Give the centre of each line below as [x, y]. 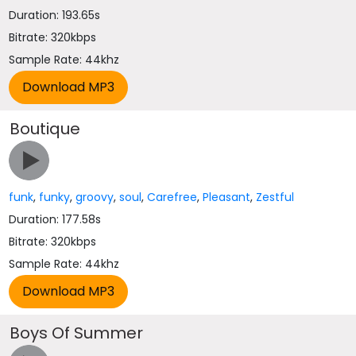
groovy [95, 197]
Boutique [45, 129]
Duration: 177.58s [55, 219]
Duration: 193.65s [55, 15]
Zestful [275, 197]
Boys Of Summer [77, 333]
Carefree [172, 197]
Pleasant [227, 197]
